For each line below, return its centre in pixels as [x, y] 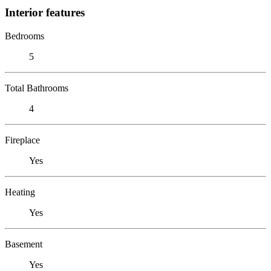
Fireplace [22, 140]
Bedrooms [24, 36]
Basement [24, 244]
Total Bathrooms [37, 88]
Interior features [45, 12]
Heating [20, 192]
